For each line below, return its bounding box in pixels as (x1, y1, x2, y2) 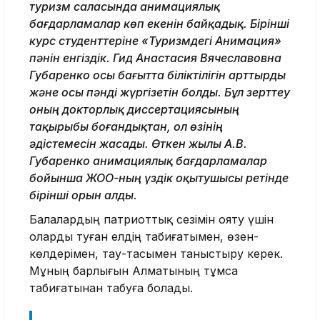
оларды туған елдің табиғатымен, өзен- (29, 229, 259, 244)
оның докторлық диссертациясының (29, 101, 239, 116)
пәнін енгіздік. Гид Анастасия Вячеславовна (29, 50, 281, 65)
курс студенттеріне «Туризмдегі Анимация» (29, 33, 281, 48)
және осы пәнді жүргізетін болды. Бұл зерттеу (29, 84, 290, 99)
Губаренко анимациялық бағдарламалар (29, 153, 267, 168)
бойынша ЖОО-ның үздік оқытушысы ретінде (29, 170, 289, 185)
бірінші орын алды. (29, 187, 137, 202)
